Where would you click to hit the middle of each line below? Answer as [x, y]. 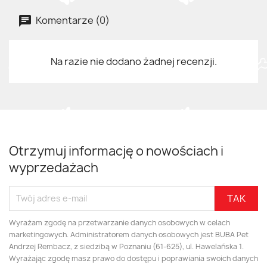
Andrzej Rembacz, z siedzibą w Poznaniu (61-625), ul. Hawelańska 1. [126, 246]
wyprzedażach [54, 167]
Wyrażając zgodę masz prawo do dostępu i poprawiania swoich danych [133, 258]
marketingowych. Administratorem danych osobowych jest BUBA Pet [129, 234]
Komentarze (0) [72, 20]
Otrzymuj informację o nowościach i [116, 151]
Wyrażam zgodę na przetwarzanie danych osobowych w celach [119, 222]
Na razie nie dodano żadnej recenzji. [133, 61]
